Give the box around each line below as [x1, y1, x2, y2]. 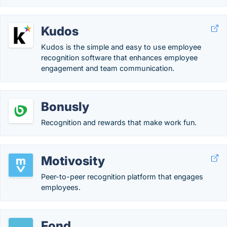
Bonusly [41, 99, 89, 114]
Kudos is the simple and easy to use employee [41, 43, 201, 51]
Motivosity [41, 154, 105, 168]
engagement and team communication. [41, 64, 174, 72]
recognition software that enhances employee [41, 53, 198, 62]
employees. [41, 183, 81, 192]
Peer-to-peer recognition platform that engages [41, 172, 203, 181]
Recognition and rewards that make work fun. [41, 118, 197, 127]
